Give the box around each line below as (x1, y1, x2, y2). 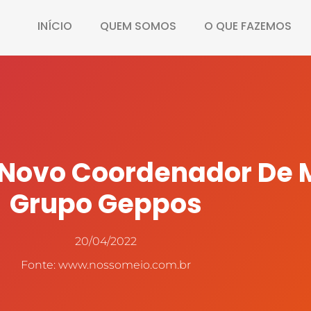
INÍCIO (37, 17, 72, 34)
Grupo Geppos (9, 185, 202, 223)
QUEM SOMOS (99, 17, 176, 34)
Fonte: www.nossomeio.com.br (20, 258, 191, 272)
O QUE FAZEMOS (203, 17, 292, 34)
